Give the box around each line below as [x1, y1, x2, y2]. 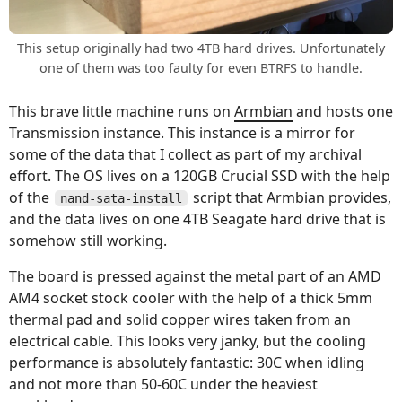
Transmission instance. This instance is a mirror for [9, 122, 355, 143]
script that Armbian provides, [189, 187, 391, 207]
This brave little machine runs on [9, 100, 234, 121]
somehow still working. [9, 230, 167, 250]
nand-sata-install [60, 190, 182, 205]
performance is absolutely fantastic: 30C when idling [9, 352, 364, 372]
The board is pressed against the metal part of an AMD [9, 266, 381, 286]
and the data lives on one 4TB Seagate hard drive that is [9, 208, 386, 229]
